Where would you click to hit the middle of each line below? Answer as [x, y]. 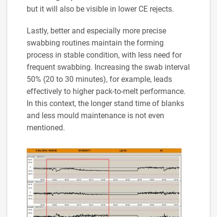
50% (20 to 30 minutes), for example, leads [99, 79]
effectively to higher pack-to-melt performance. [106, 91]
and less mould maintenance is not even [95, 115]
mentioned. [46, 127]
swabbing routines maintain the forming [95, 43]
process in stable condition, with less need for [104, 55]
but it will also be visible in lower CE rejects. [100, 9]
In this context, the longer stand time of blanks [105, 103]
